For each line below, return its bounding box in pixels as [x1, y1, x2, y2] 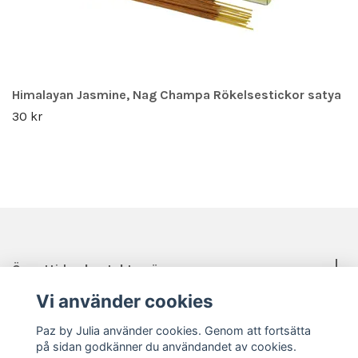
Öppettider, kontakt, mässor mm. [12, 261, 216, 276]
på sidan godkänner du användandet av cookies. [35, 339, 296, 353]
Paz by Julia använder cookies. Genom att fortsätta [35, 323, 311, 337]
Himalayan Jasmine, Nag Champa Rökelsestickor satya [12, 86, 341, 102]
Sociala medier [12, 306, 101, 322]
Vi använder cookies [35, 290, 213, 312]
